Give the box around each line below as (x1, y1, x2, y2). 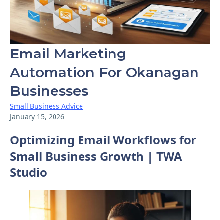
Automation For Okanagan (10, 64, 199, 81)
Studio (10, 164, 47, 180)
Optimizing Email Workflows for (10, 131, 196, 148)
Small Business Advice (10, 101, 83, 110)
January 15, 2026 (10, 112, 64, 121)
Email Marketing (10, 45, 126, 62)
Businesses (10, 82, 88, 99)
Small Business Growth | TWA (10, 147, 182, 164)
